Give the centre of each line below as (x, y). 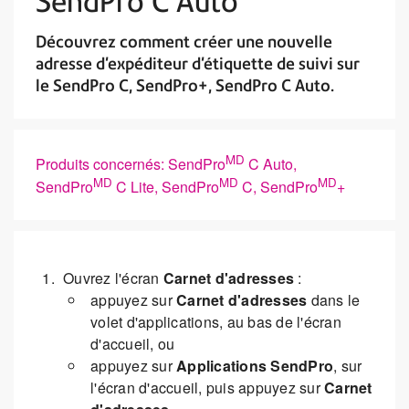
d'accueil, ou (133, 343)
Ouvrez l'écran (113, 278)
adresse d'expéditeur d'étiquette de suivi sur (198, 63)
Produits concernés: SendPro (131, 164)
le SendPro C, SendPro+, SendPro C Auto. (185, 85)
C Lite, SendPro (166, 187)
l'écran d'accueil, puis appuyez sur (207, 387)
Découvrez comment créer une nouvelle (184, 42)
